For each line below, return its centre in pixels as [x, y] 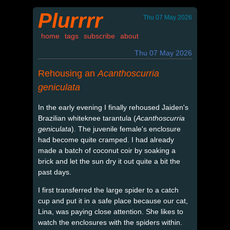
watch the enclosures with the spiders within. [110, 222]
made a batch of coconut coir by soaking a [107, 150]
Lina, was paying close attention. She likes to [111, 211]
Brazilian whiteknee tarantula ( [87, 118]
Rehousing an [68, 73]
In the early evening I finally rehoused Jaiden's [113, 107]
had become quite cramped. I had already [106, 139]
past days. [55, 172]
